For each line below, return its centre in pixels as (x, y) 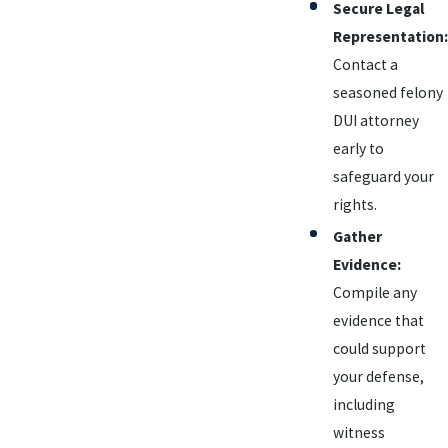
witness (359, 432)
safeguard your (383, 177)
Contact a (365, 65)
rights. (355, 205)
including (364, 404)
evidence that (378, 320)
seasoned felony (388, 93)
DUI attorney (376, 121)
